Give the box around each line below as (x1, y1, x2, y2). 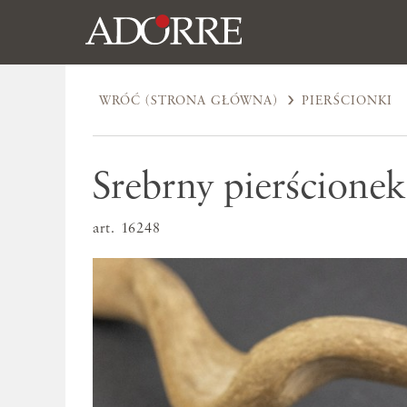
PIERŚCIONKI (302, 94, 393, 107)
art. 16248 (93, 222, 162, 237)
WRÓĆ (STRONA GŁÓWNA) (99, 94, 279, 107)
